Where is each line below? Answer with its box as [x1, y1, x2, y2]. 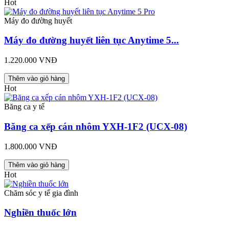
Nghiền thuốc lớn [4, 207, 77, 218]
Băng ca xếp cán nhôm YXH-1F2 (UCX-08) [4, 121, 187, 132]
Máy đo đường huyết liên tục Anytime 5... [4, 35, 179, 46]
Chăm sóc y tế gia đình [4, 188, 78, 197]
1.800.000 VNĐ [4, 142, 57, 151]
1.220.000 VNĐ [4, 56, 57, 65]
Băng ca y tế [4, 102, 44, 111]
